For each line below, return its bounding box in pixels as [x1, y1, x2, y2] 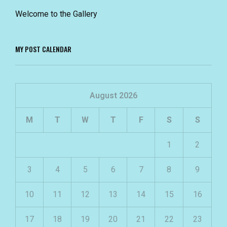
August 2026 [90, 90, 137, 100]
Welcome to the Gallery [15, 9, 97, 19]
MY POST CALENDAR [15, 43, 71, 54]
